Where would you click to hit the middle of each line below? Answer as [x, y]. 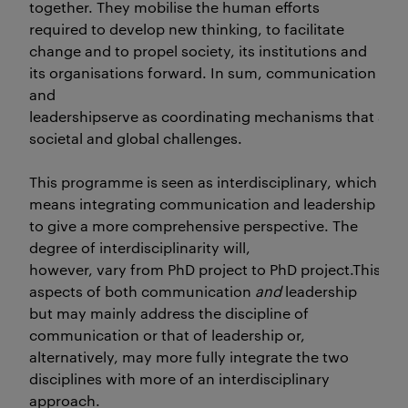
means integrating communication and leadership [202, 204]
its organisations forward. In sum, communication [203, 72]
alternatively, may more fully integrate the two [189, 357]
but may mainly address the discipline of [169, 313]
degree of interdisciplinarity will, [140, 247]
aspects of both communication [142, 291]
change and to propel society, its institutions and [198, 51]
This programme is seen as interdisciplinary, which [203, 182]
